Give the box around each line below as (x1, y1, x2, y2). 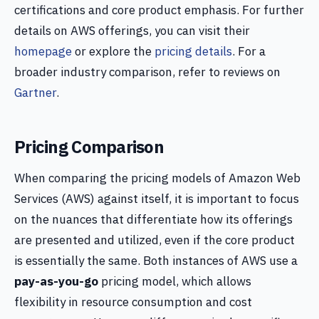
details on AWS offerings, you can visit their (14, 23, 250, 38)
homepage (14, 43, 72, 59)
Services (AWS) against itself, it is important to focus (14, 191, 299, 206)
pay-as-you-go (14, 273, 98, 289)
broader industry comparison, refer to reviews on (14, 64, 281, 80)
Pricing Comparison (14, 135, 164, 158)
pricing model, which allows (98, 273, 251, 289)
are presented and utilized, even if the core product (14, 232, 295, 248)
